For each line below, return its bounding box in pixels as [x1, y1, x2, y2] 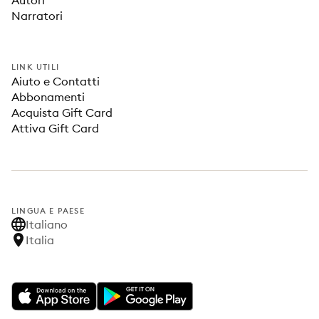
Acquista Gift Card [11, 105, 113, 120]
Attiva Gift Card [11, 121, 99, 135]
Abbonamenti [11, 90, 85, 104]
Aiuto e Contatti [11, 74, 100, 88]
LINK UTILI [11, 62, 59, 72]
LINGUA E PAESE [11, 206, 85, 216]
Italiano [26, 217, 68, 231]
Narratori [11, 9, 63, 23]
